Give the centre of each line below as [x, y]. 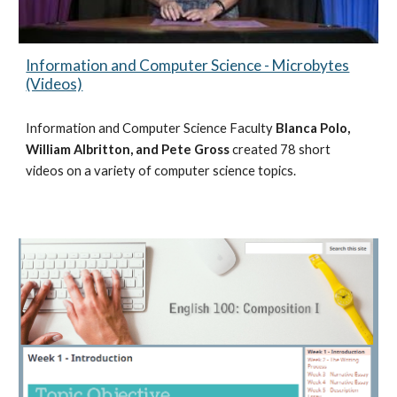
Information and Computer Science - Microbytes [188, 65]
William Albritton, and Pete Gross [128, 149]
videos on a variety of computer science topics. [163, 170]
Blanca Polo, [313, 128]
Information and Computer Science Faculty [151, 128]
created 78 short [280, 149]
